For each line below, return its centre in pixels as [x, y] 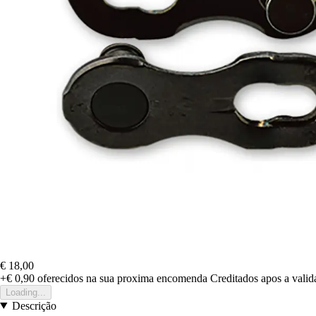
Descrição [34, 305]
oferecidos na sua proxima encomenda [121, 278]
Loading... [26, 292]
